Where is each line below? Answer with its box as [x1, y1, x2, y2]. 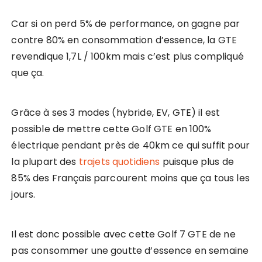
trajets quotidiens [78, 155, 160, 169]
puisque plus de [160, 155, 234, 169]
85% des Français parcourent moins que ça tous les [11, 171, 250, 185]
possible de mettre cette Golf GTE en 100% [11, 122, 212, 136]
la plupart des [11, 155, 79, 169]
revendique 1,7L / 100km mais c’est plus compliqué [11, 50, 244, 64]
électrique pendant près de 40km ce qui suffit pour [11, 139, 250, 153]
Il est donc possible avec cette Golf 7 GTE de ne [11, 227, 236, 242]
